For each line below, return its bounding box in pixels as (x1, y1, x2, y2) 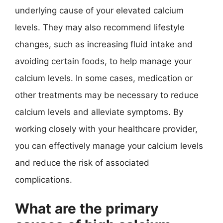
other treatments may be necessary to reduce (15, 90, 199, 100)
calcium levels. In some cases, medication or (15, 73, 193, 83)
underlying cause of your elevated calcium (15, 5, 184, 15)
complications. (15, 174, 72, 185)
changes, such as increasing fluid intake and (15, 39, 193, 49)
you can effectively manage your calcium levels (15, 140, 203, 151)
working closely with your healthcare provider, (15, 123, 198, 134)
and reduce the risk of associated (15, 157, 149, 168)
